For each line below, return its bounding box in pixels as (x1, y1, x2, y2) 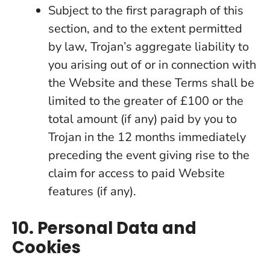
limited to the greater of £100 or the (48, 93, 243, 109)
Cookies (12, 236, 81, 259)
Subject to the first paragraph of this (48, 2, 243, 19)
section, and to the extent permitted (48, 20, 242, 37)
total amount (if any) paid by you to (48, 111, 237, 127)
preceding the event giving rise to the (48, 147, 250, 163)
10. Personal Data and (12, 216, 196, 240)
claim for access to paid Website (48, 165, 225, 181)
